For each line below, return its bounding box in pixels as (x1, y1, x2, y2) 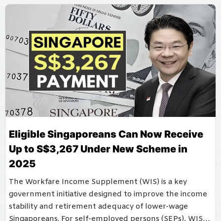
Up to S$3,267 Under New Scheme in (9, 143, 187, 155)
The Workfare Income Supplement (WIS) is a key (9, 177, 187, 187)
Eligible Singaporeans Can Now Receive (9, 128, 203, 140)
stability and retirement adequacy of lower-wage (9, 201, 188, 212)
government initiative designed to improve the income (9, 189, 207, 199)
